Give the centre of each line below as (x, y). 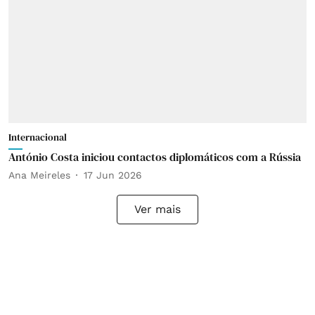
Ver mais (157, 209)
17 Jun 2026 (113, 175)
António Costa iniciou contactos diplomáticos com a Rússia (155, 157)
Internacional (38, 137)
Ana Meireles (39, 175)
